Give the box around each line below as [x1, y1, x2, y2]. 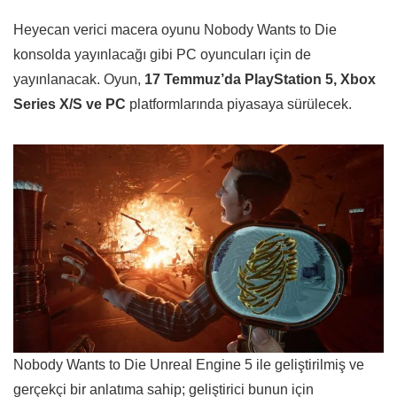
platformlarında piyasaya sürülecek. [126, 97, 352, 113]
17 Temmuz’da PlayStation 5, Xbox [144, 72, 376, 88]
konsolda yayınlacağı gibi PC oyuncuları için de [13, 47, 311, 63]
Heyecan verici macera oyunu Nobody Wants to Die [13, 22, 337, 38]
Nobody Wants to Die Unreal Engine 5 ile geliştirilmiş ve [13, 357, 364, 373]
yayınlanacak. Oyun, [13, 72, 144, 88]
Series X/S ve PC [13, 97, 126, 113]
